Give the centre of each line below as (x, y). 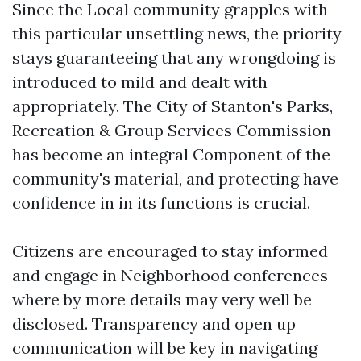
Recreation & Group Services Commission (172, 130)
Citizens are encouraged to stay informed (170, 251)
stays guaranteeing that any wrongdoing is (174, 58)
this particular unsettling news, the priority (177, 33)
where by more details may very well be (162, 299)
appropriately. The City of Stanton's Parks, (172, 106)
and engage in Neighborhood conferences (170, 275)
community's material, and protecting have (175, 178)
